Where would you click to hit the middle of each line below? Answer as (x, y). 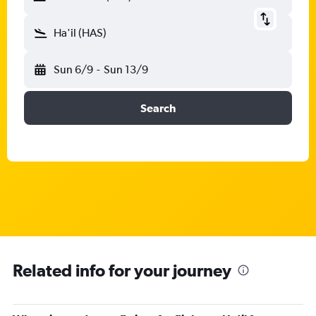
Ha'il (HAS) (80, 33)
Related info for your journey (122, 270)
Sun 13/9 (126, 69)
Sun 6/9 (73, 69)
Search (158, 108)
